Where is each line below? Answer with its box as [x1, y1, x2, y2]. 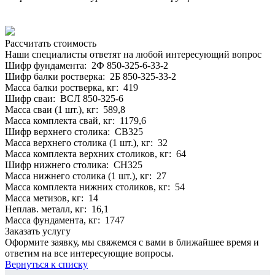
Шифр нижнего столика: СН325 [5, 159, 142, 170]
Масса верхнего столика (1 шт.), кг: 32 [5, 137, 168, 148]
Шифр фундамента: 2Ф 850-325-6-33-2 [5, 60, 168, 71]
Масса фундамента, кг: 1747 [5, 214, 125, 225]
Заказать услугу [5, 225, 71, 236]
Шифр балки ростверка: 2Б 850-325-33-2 [5, 71, 176, 82]
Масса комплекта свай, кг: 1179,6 [5, 115, 146, 126]
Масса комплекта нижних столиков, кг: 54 [5, 181, 185, 192]
